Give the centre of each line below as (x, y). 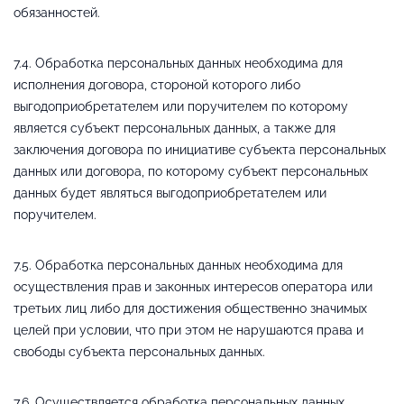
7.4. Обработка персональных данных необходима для (178, 63)
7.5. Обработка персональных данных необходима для (178, 265)
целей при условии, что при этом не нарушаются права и (188, 330)
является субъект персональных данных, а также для (174, 128)
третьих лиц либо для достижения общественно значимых (190, 308)
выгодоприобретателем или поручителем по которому (181, 106)
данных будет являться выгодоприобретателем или (170, 193)
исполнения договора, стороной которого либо (157, 84)
